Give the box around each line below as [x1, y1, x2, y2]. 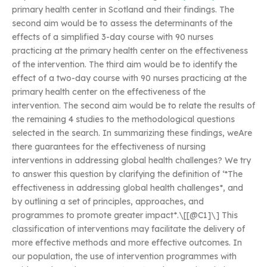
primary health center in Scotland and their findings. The [12, 4, 234, 15]
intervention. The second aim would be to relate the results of [12, 100, 255, 111]
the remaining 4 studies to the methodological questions [12, 114, 235, 125]
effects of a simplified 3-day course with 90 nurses [12, 32, 213, 42]
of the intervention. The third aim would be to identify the [12, 59, 237, 70]
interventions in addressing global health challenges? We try [12, 155, 251, 166]
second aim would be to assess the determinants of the [12, 18, 232, 29]
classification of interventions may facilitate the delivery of [12, 223, 245, 234]
